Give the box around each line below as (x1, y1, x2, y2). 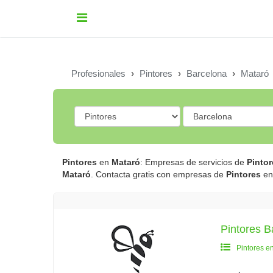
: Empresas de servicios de (140, 157, 247, 167)
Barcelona (186, 68, 227, 79)
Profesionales (71, 68, 126, 79)
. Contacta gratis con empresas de (91, 169, 226, 179)
